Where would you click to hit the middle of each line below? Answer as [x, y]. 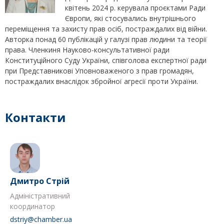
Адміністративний [40, 196]
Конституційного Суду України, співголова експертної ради [106, 60]
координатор [32, 206]
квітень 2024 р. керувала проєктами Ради [135, 8]
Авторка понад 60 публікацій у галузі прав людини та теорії [106, 39]
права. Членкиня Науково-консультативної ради [87, 50]
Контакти [35, 117]
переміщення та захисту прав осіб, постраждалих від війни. [106, 29]
